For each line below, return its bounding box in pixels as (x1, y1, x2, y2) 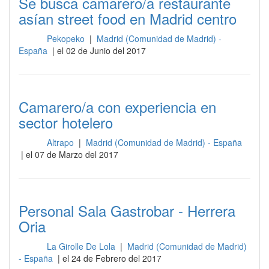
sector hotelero (19, 112, 113, 133)
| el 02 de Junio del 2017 (50, 44, 146, 56)
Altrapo (46, 136, 76, 148)
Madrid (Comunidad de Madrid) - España (85, 136, 242, 148)
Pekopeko (46, 32, 87, 44)
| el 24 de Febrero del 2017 (55, 252, 162, 264)
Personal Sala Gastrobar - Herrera (19, 200, 235, 221)
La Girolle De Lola (46, 240, 118, 252)
